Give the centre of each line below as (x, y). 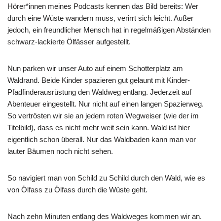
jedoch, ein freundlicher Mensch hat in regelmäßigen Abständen (109, 30)
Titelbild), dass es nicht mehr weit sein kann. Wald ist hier (99, 128)
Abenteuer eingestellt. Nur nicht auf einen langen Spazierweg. (106, 104)
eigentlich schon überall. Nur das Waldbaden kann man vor (102, 139)
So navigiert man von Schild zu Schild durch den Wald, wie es (106, 178)
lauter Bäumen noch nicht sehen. (60, 151)
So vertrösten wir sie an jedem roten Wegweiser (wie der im (103, 116)
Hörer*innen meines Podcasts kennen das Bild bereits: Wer (103, 6)
